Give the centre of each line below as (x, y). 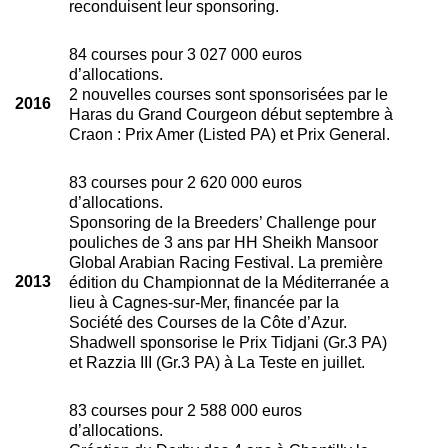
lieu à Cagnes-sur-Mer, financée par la (203, 301)
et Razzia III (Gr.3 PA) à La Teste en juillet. (216, 361)
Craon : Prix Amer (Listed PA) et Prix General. (229, 133)
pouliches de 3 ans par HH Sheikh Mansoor (223, 241)
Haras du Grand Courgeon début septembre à (230, 113)
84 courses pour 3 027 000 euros (185, 53)
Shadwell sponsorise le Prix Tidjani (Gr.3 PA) (227, 341)
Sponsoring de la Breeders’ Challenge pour (222, 221)
